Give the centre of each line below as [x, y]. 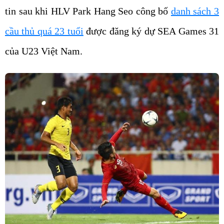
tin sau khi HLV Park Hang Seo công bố [88, 11]
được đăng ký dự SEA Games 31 [151, 31]
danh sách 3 [195, 11]
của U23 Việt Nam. [45, 51]
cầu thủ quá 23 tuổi [44, 31]
